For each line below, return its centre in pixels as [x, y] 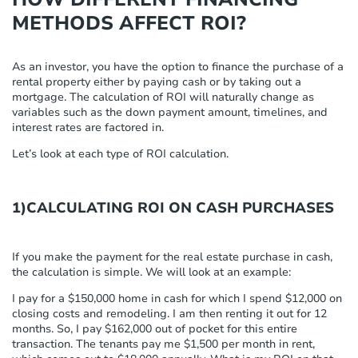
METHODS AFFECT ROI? [129, 23]
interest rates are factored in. [88, 127]
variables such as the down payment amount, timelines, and [170, 112]
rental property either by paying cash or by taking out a [157, 82]
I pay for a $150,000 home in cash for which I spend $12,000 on [177, 298]
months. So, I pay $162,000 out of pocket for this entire [155, 328]
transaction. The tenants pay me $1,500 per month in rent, [163, 344]
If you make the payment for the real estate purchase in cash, [172, 257]
